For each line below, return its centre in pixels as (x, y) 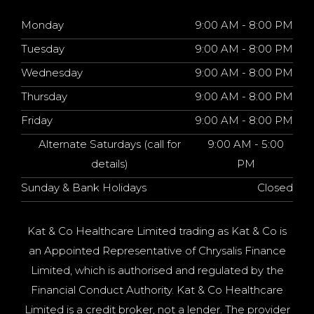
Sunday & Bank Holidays (84, 187)
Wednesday (52, 73)
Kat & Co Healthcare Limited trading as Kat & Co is (157, 231)
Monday (42, 25)
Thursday (44, 96)
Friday (37, 120)
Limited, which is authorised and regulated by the (157, 270)
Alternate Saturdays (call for (110, 144)
